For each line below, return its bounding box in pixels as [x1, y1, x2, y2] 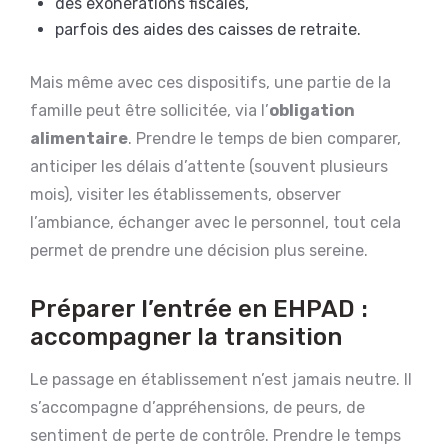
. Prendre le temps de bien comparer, [128, 128, 401, 148]
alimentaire [30, 128, 128, 148]
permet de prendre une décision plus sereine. [30, 240, 368, 260]
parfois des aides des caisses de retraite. [55, 19, 361, 39]
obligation [269, 100, 355, 120]
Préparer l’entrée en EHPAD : [30, 294, 368, 323]
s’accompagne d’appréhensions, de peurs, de [30, 397, 365, 417]
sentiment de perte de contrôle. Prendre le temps [30, 425, 401, 445]
